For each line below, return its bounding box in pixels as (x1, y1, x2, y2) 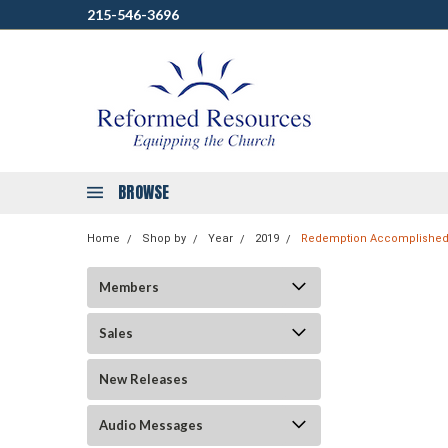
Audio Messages (99, 417, 203, 433)
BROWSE (118, 180, 170, 204)
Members (99, 279, 159, 295)
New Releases (99, 371, 188, 387)
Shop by (142, 232, 186, 245)
